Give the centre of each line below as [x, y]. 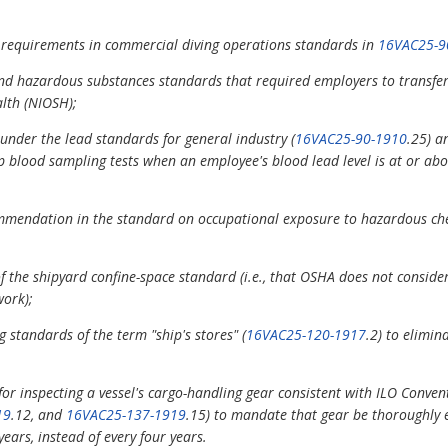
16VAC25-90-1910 [351, 139]
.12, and [38, 415]
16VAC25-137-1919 [126, 415]
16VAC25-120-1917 [306, 335]
